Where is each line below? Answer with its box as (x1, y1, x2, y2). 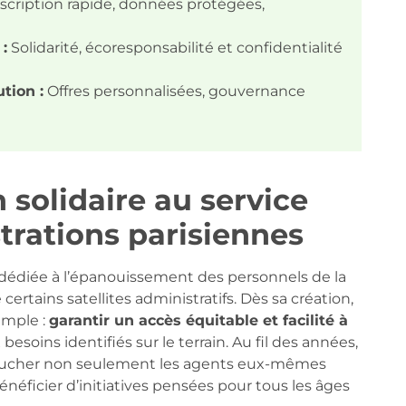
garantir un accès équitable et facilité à (48, 312, 348, 330)
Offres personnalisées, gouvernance (43, 82, 305, 101)
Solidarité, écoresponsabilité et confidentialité (6, 39, 343, 57)
